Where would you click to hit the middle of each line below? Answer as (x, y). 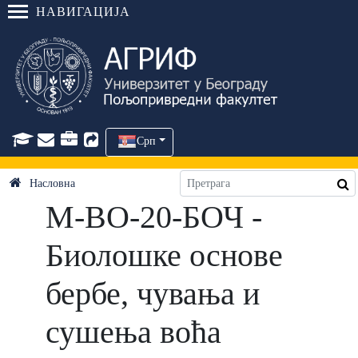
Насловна (52, 183)
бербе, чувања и (152, 294)
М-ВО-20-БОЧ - (153, 217)
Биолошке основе (164, 255)
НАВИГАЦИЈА (83, 12)
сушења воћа (133, 332)
